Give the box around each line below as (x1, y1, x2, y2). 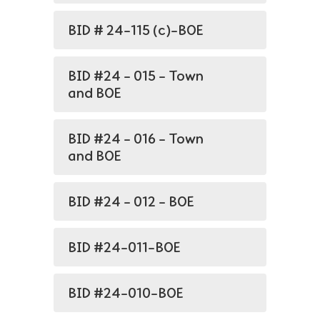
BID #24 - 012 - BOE (68, 193, 194, 210)
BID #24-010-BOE (68, 284, 184, 301)
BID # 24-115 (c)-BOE (68, 21, 204, 39)
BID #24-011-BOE (68, 239, 181, 256)
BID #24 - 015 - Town (68, 67, 204, 84)
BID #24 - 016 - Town (68, 130, 204, 147)
